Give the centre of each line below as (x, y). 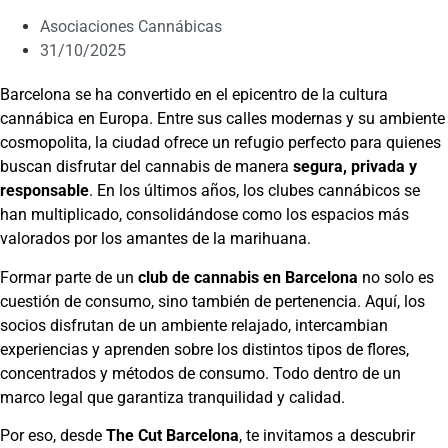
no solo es (396, 277)
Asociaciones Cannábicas (131, 27)
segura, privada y (355, 167)
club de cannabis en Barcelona (248, 277)
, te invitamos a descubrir (327, 436)
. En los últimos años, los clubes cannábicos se (254, 191)
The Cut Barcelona (172, 436)
